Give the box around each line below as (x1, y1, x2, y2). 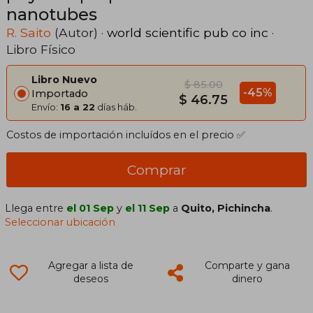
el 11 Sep (125, 202, 170, 215)
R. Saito (6, 25, 51, 41)
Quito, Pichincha (181, 202, 271, 215)
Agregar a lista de (48, 259, 133, 272)
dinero (231, 272, 263, 286)
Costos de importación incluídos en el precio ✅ (6, 129, 245, 142)
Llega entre (5, 202, 67, 215)
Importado (31, 87, 88, 101)
